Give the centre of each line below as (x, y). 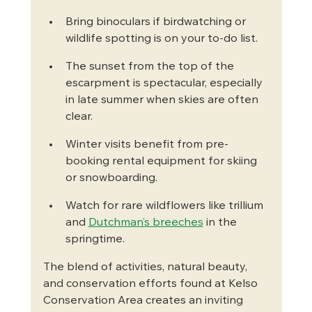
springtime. (95, 239)
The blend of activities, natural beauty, (146, 267)
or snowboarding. (111, 178)
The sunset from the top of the (151, 67)
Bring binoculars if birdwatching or (157, 22)
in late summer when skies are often (163, 100)
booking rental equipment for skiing (162, 161)
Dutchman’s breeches (146, 223)
